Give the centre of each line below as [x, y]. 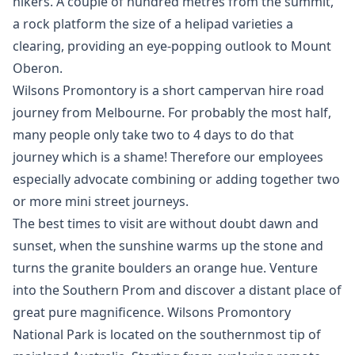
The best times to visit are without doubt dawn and [166, 223]
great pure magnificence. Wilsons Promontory [152, 312]
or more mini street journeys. [101, 201]
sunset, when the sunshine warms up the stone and [168, 246]
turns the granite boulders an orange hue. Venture [165, 268]
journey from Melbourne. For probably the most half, [172, 113]
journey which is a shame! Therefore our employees [168, 157]
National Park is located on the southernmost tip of [167, 334]
